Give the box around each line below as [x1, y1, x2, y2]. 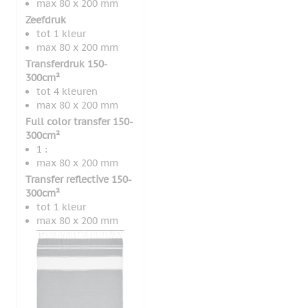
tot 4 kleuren [36, 85, 98, 98]
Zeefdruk [25, 14, 66, 27]
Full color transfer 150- [25, 115, 133, 129]
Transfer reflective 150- [25, 173, 132, 186]
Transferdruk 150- [25, 58, 108, 71]
